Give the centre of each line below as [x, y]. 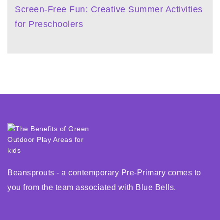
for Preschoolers [49, 24]
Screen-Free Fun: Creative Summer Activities [109, 9]
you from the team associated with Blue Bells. [92, 187]
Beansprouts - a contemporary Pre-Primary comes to [104, 172]
